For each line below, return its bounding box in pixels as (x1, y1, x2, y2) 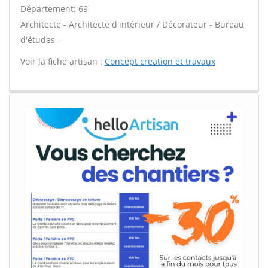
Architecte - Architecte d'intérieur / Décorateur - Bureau (20, 19, 244, 30)
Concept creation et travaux (105, 56, 215, 67)
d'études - (20, 34, 60, 45)
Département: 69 (20, 3, 88, 14)
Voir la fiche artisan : (20, 56, 105, 67)
